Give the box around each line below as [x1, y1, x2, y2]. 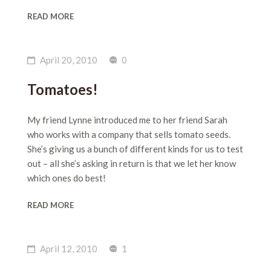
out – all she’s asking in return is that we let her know [27, 158, 236, 169]
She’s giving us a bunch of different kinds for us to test [27, 143, 243, 154]
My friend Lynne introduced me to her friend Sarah [27, 114, 227, 125]
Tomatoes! [27, 80, 98, 98]
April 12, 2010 [40, 243, 97, 254]
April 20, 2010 [40, 54, 97, 65]
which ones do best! [27, 172, 106, 183]
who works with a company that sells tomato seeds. [27, 129, 232, 140]
